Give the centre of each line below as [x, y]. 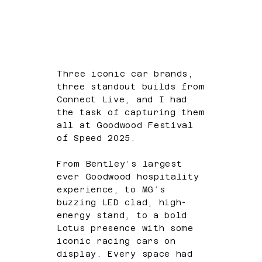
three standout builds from [131, 87]
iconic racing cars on [116, 241]
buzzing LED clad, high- [122, 203]
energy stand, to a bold [122, 216]
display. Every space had [125, 254]
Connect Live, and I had [122, 100]
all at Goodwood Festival [125, 125]
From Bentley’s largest [120, 164]
